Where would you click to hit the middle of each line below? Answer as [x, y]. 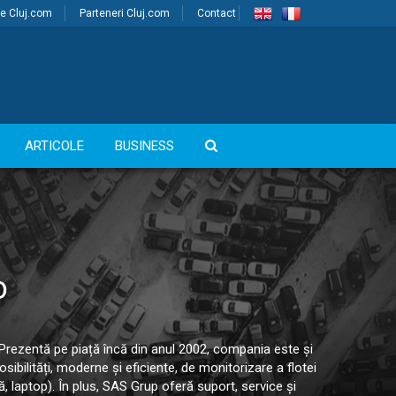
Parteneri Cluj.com [125, 13]
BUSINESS [145, 145]
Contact [217, 13]
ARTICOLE [54, 145]
